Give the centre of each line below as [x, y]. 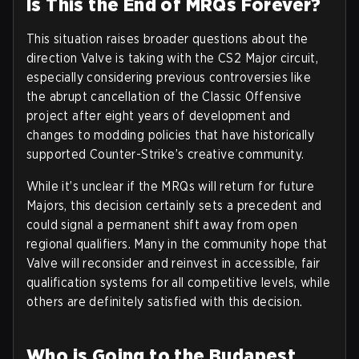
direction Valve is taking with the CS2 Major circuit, [173, 58]
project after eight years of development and [159, 115]
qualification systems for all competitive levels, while [178, 282]
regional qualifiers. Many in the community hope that [177, 244]
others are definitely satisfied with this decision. [165, 301]
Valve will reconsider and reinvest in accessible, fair [173, 263]
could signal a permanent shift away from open [162, 224]
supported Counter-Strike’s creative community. [165, 154]
